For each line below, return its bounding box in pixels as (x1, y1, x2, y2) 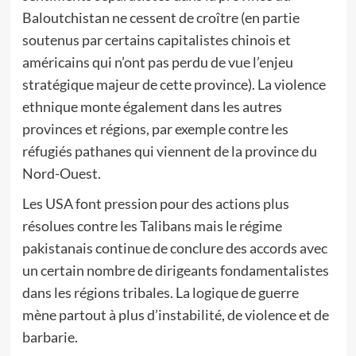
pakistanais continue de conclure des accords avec (21, 239, 327, 257)
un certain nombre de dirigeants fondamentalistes (21, 261, 329, 279)
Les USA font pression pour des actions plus (21, 195, 289, 212)
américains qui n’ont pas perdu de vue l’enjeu (21, 53, 293, 71)
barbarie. (21, 328, 78, 346)
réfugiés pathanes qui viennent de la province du (21, 142, 317, 160)
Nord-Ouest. (21, 164, 101, 182)
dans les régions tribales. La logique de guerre (21, 284, 299, 301)
